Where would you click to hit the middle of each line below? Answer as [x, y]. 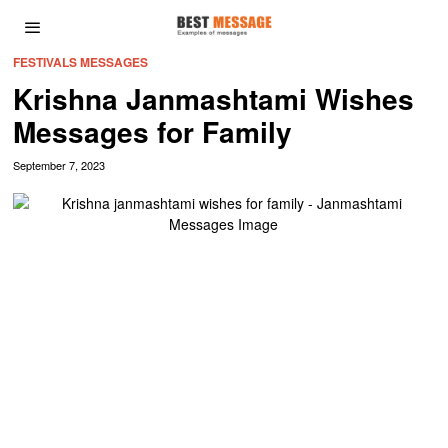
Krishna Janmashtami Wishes [214, 98]
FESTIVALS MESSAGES [81, 62]
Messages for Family [153, 131]
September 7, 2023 [59, 165]
